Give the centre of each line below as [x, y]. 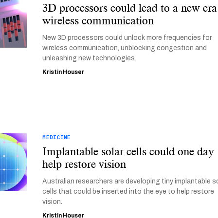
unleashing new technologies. [90, 58]
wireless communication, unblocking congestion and [125, 48]
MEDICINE [57, 137]
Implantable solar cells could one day [128, 151]
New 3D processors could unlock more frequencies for [127, 38]
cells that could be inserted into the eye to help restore [128, 191]
